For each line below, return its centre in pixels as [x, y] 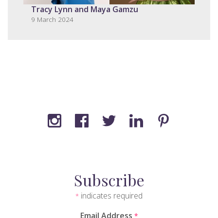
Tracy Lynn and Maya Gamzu [85, 9]
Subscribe [109, 180]
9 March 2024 [52, 19]
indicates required [111, 195]
